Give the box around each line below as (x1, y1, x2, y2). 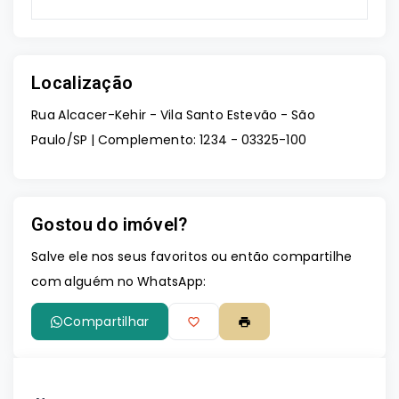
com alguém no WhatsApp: (31, 273, 207, 290)
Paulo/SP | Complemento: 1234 (31, 131, 228, 149)
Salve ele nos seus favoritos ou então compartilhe (31, 248, 353, 265)
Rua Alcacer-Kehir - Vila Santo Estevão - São (31, 106, 315, 124)
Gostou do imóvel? (31, 214, 188, 235)
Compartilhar (63, 313, 150, 330)
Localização (31, 72, 134, 94)
